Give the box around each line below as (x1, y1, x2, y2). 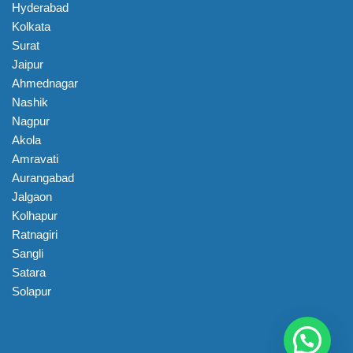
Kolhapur (12, 209, 58, 223)
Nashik (12, 95, 48, 110)
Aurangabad (12, 171, 74, 185)
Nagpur (12, 114, 50, 128)
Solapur (12, 284, 51, 299)
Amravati (12, 152, 58, 166)
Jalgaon (12, 190, 52, 204)
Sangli (12, 247, 43, 261)
